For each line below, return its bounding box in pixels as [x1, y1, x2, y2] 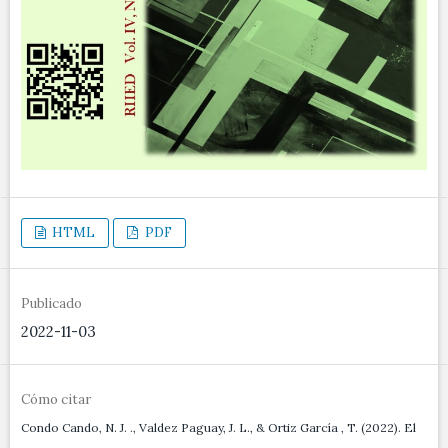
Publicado [21, 295, 82, 313]
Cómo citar [21, 391, 91, 409]
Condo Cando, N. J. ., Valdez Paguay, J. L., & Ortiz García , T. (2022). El [21, 420, 416, 436]
